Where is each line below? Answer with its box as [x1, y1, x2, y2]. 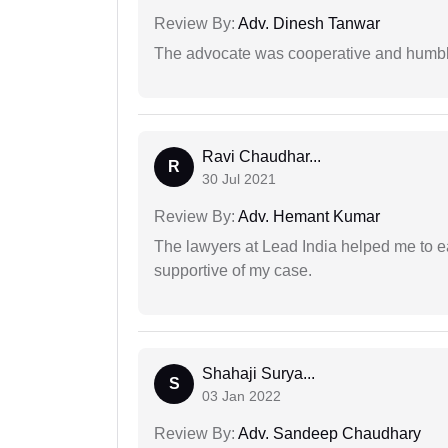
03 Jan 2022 [202, 388, 281, 405]
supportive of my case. [154, 262, 312, 280]
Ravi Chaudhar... [202, 148, 321, 166]
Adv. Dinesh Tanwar [235, 15, 380, 33]
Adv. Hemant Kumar [235, 208, 380, 226]
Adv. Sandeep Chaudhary [235, 425, 421, 443]
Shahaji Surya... [202, 365, 315, 383]
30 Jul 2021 [202, 171, 276, 188]
